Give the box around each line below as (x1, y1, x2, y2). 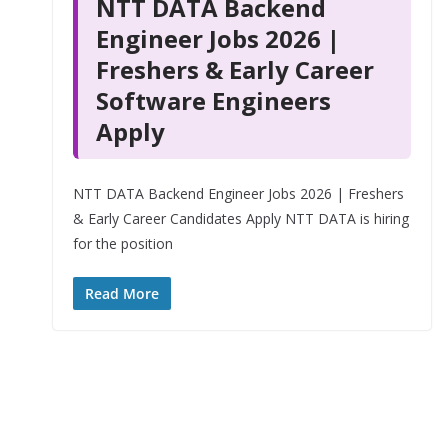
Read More (84, 284, 159, 303)
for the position (72, 234, 173, 253)
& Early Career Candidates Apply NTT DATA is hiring (72, 209, 409, 228)
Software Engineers (95, 84, 331, 117)
